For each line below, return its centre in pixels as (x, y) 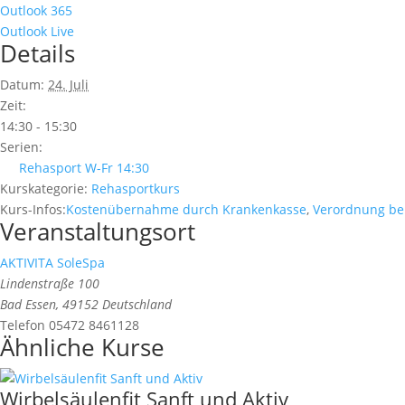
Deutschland (137, 305)
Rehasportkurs (136, 189)
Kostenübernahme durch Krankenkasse (186, 210)
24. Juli (68, 85)
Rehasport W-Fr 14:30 (84, 168)
